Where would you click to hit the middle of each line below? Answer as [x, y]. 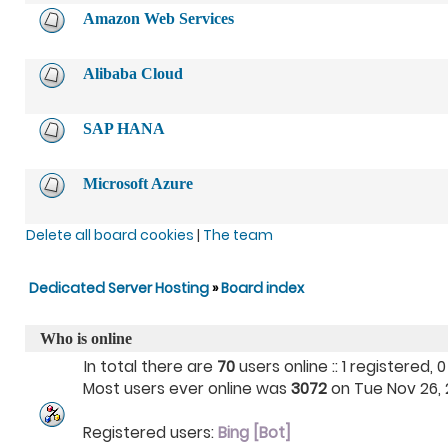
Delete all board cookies [110, 235]
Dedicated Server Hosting [120, 288]
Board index [262, 288]
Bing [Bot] [254, 432]
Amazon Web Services [158, 18]
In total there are [150, 366]
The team [238, 235]
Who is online [86, 338]
